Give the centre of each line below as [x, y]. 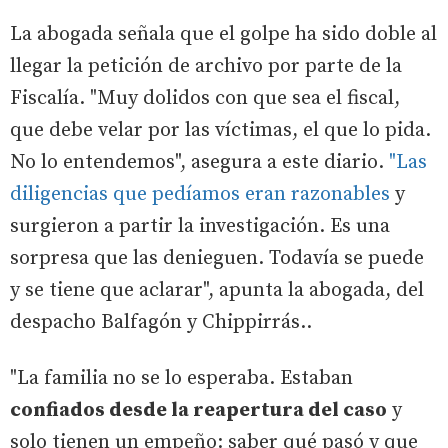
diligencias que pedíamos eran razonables [200, 194]
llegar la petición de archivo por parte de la [206, 66]
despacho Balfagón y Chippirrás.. [161, 322]
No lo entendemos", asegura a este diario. [199, 162]
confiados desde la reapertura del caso [198, 410]
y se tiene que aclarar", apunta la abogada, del [217, 290]
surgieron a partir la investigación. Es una [200, 226]
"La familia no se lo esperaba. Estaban [181, 378]
